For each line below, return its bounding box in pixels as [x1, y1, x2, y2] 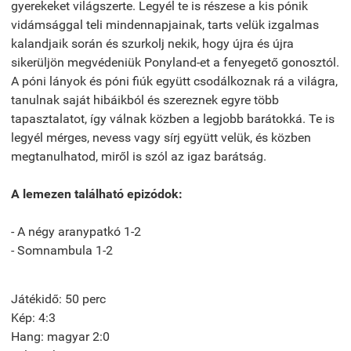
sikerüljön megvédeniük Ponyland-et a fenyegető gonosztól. [11, 54, 339, 70]
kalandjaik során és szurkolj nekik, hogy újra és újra [11, 35, 294, 51]
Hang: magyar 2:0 [11, 328, 110, 344]
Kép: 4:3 [11, 309, 56, 325]
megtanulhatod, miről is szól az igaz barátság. [11, 148, 266, 164]
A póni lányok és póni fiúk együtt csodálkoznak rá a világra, [11, 73, 338, 89]
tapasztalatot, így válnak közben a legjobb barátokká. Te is [11, 110, 335, 126]
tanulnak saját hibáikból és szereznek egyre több [11, 92, 279, 107]
